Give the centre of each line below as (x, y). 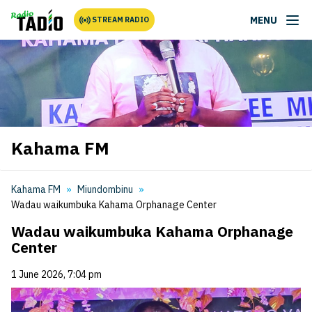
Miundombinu (105, 189)
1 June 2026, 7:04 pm (56, 274)
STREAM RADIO (121, 19)
